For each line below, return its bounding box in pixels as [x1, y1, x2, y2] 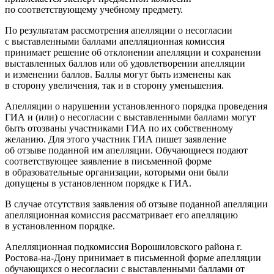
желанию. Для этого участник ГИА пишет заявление [5, 133, 226, 144]
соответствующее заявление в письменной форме [5, 155, 212, 166]
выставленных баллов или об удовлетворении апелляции [5, 57, 245, 68]
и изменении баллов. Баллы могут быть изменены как [5, 68, 231, 80]
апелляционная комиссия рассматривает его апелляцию [5, 209, 238, 220]
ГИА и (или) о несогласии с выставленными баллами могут [5, 111, 256, 122]
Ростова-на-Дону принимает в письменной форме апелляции [5, 252, 261, 263]
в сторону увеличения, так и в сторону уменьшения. [5, 80, 224, 91]
